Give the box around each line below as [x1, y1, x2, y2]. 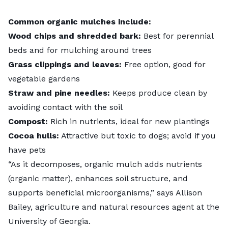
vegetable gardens [8, 74, 80, 84]
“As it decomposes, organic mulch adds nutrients [8, 159, 202, 169]
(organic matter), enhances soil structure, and [8, 174, 188, 184]
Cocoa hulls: [8, 131, 59, 141]
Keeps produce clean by [110, 88, 207, 98]
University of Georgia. [8, 216, 91, 226]
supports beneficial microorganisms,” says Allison [8, 188, 202, 198]
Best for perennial [141, 31, 213, 41]
